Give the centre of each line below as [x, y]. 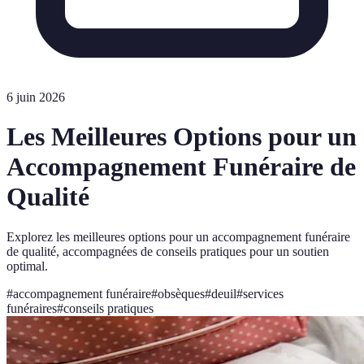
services [263, 293]
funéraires [32, 308]
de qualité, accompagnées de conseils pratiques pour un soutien [168, 251]
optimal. [27, 266]
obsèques [181, 293]
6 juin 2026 [36, 97]
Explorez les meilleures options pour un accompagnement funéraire [178, 236]
